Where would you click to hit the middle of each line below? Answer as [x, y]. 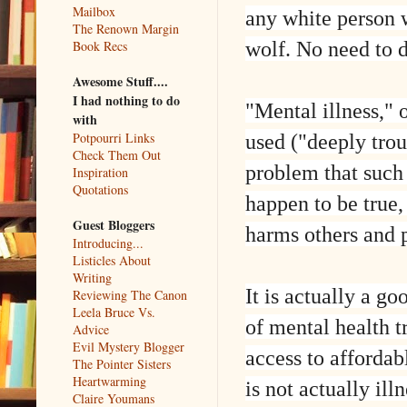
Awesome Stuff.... [120, 81]
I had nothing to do [126, 100]
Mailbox [94, 11]
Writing [92, 277]
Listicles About [112, 260]
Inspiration [100, 172]
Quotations [100, 189]
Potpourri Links [114, 137]
